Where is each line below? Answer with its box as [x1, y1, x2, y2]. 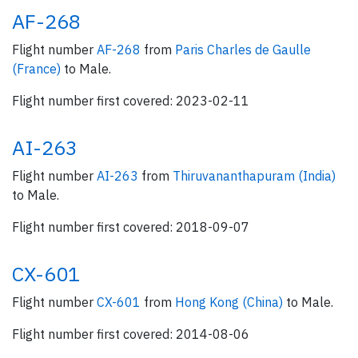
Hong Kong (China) [175, 294, 286, 310]
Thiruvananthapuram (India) [173, 168, 336, 184]
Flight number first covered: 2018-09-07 [12, 219, 249, 235]
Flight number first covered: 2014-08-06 [12, 326, 249, 342]
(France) [12, 61, 64, 77]
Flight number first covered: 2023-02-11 [12, 93, 249, 109]
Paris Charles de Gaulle [175, 42, 311, 58]
